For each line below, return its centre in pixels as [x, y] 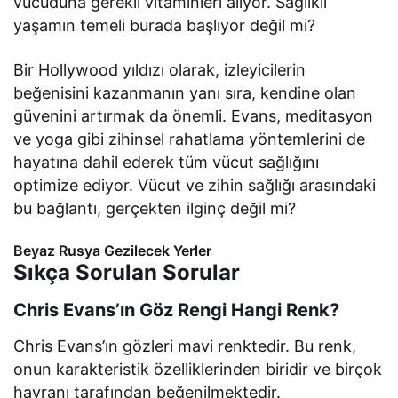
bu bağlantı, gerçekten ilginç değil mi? [155, 208]
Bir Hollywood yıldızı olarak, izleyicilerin [160, 70]
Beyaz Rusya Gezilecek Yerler [112, 251]
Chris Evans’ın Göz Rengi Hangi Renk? [176, 310]
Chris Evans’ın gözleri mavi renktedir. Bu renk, [185, 346]
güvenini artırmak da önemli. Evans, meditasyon [194, 116]
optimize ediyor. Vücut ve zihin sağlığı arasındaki [195, 185]
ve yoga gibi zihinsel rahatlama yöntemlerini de [190, 139]
